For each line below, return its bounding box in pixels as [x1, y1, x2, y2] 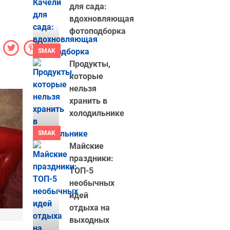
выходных [69, 215, 109, 225]
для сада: [69, 2, 107, 11]
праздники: [69, 154, 113, 163]
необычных [69, 178, 114, 188]
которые [69, 71, 103, 81]
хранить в [69, 96, 107, 106]
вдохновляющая [69, 14, 134, 24]
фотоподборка [69, 26, 126, 36]
